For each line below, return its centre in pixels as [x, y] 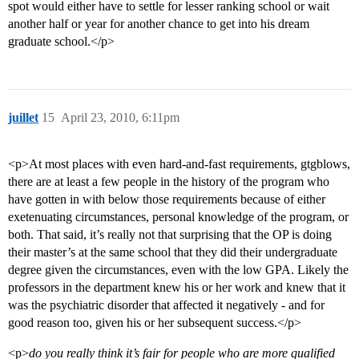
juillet [23, 118]
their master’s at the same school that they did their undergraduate [173, 252]
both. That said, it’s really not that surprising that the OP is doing [170, 235]
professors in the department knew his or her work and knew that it [177, 288]
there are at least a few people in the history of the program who [169, 182]
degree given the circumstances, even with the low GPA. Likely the [178, 270]
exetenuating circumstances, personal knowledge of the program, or [178, 217]
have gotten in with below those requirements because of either [167, 200]
